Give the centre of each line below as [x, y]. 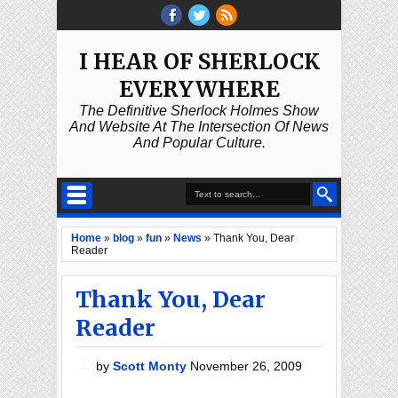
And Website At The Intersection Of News [199, 127]
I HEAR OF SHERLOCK [199, 62]
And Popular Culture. [199, 143]
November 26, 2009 [247, 366]
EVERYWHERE [199, 89]
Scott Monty [152, 366]
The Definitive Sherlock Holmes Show [199, 111]
